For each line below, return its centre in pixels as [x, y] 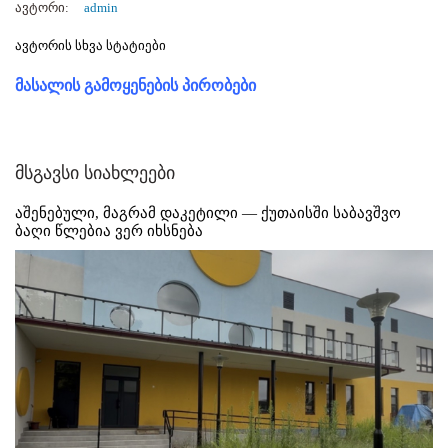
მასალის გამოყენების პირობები [135, 86]
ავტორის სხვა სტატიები [90, 46]
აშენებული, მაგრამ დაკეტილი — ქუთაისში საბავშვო [208, 213]
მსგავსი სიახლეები [95, 173]
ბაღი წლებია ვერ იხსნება [109, 231]
